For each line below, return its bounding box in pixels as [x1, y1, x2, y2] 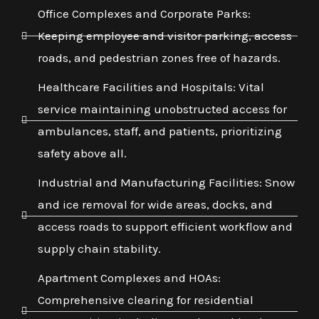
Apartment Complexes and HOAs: [37, 271, 221, 286]
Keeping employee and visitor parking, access [37, 28, 292, 43]
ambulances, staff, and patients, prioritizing [37, 124, 282, 139]
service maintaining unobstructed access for [37, 102, 287, 117]
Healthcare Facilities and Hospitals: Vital [37, 80, 264, 95]
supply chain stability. [37, 241, 161, 256]
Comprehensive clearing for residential [37, 293, 253, 308]
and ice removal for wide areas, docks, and [37, 197, 273, 212]
